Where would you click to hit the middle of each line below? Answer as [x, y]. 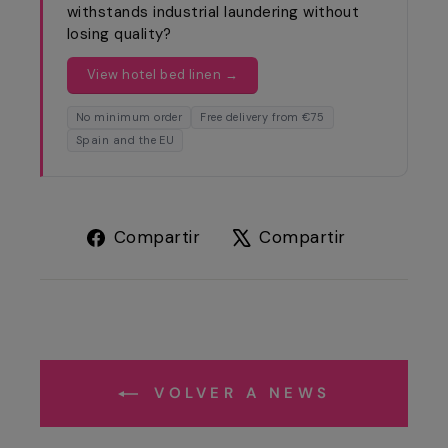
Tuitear [390, 235]
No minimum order [129, 117]
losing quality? [119, 34]
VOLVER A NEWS [238, 393]
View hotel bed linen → [163, 75]
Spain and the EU [125, 140]
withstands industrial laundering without [213, 12]
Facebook [257, 285]
